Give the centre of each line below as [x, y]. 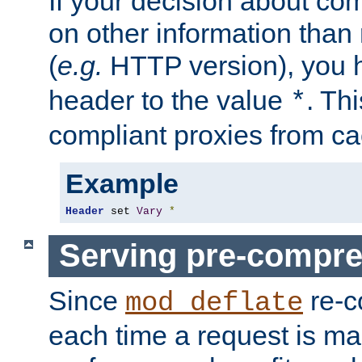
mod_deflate [214, 303]
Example [122, 183]
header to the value [169, 100]
